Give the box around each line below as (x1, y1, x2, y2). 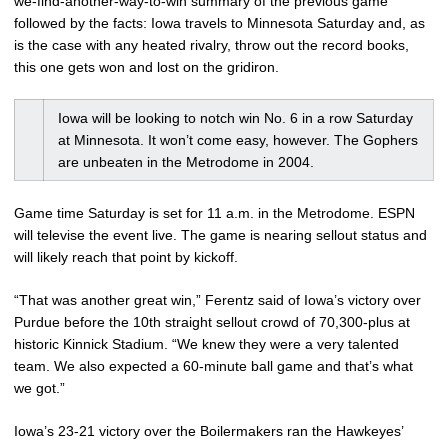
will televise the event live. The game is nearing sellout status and (14, 227, 427, 243)
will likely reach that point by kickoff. (14, 249, 238, 265)
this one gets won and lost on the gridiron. (14, 59, 279, 75)
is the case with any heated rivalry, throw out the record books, (14, 37, 409, 53)
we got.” (14, 380, 65, 396)
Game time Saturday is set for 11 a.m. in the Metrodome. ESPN (14, 205, 415, 221)
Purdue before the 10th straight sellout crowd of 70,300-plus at (14, 314, 410, 330)
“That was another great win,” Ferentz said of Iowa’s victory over (14, 292, 421, 308)
